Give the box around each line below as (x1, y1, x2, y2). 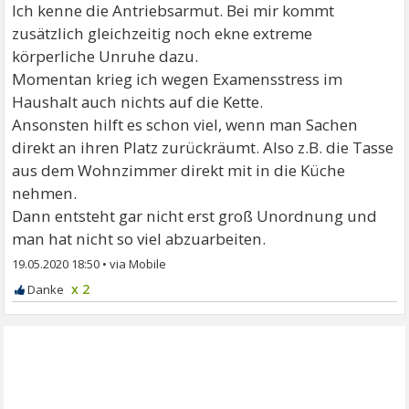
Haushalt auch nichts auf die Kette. (12, 91, 264, 112)
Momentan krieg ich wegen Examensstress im (12, 68, 343, 89)
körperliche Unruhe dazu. (12, 46, 199, 67)
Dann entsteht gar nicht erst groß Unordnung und (12, 205, 378, 226)
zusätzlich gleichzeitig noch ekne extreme (12, 23, 313, 44)
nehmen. (12, 183, 78, 204)
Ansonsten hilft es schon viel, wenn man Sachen (12, 114, 359, 135)
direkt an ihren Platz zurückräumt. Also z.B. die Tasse (12, 137, 394, 158)
